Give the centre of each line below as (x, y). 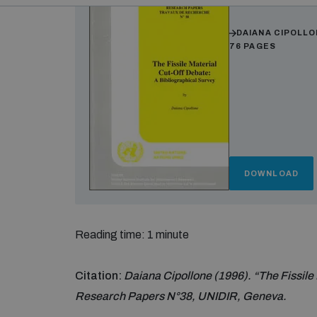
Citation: (99, 276)
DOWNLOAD (271, 173)
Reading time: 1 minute (132, 235)
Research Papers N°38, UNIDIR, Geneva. (181, 296)
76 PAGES (253, 46)
